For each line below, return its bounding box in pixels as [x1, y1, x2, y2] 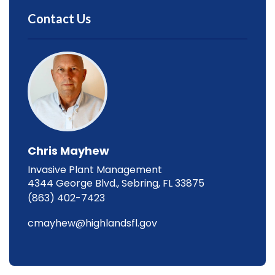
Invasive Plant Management [28, 162, 162, 177]
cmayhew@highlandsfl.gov [28, 215, 157, 230]
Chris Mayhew [28, 142, 109, 158]
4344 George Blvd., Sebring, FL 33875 [28, 176, 204, 190]
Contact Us [28, 10, 91, 26]
